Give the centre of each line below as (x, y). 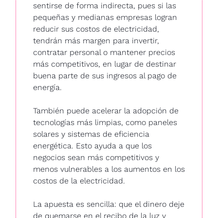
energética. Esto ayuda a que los (92, 146)
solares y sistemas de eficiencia (91, 134)
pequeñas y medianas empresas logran (105, 18)
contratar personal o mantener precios (104, 53)
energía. (47, 88)
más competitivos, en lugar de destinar (105, 64)
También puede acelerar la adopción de (106, 111)
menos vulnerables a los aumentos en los (109, 169)
